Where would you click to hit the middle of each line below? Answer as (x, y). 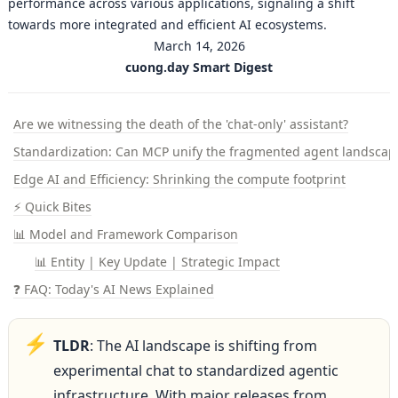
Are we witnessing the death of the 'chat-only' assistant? (180, 123)
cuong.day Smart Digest (199, 67)
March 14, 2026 (199, 45)
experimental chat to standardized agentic (195, 370)
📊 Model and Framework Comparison (125, 234)
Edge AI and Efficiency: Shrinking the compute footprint (179, 179)
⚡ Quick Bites (52, 206)
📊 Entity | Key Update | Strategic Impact (157, 261)
